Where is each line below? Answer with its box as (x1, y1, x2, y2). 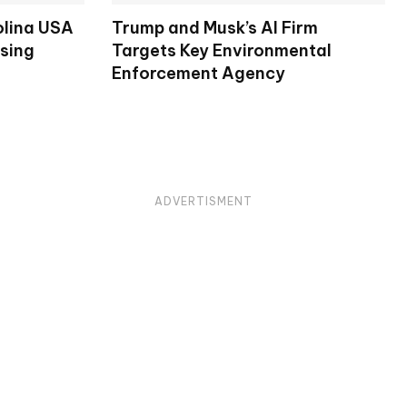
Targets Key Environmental (111, 40, 332, 62)
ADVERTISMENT (154, 194, 253, 209)
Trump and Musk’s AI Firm (111, 17, 318, 39)
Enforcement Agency (111, 63, 285, 84)
